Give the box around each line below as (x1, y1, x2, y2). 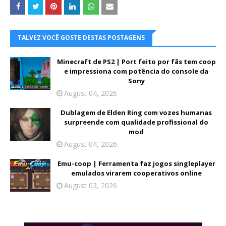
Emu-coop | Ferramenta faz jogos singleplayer (57, 159, 215, 168)
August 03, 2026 (64, 181, 117, 191)
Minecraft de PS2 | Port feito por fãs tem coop (56, 57, 216, 67)
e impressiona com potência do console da (64, 67, 208, 76)
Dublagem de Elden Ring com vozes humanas (61, 108, 212, 118)
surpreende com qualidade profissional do (64, 118, 208, 127)
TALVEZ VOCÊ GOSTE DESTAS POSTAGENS (18, 33, 145, 42)
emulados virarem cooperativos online (71, 168, 202, 178)
